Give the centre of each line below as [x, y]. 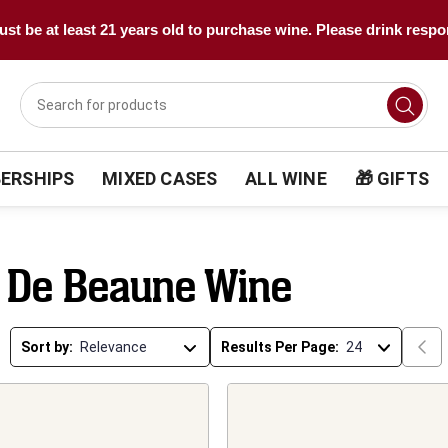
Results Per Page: [280, 347]
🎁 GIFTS [391, 179]
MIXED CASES [160, 179]
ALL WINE [286, 179]
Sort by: [47, 347]
